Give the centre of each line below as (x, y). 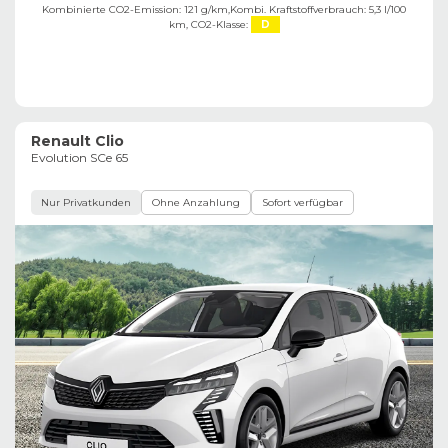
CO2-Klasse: (219, 24)
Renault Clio (77, 140)
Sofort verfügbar (302, 202)
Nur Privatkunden (86, 202)
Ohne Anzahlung (196, 202)
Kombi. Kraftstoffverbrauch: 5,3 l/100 (318, 9)
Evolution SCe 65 (79, 157)
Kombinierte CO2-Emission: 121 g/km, (136, 9)
